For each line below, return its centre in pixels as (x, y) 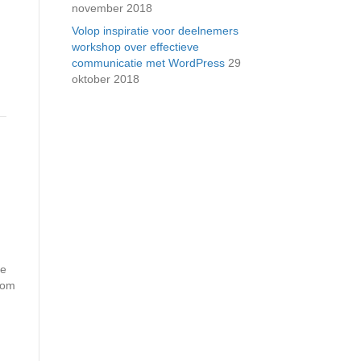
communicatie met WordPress (148, 63)
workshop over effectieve (135, 47)
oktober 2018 (105, 79)
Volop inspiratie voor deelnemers (155, 31)
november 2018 (112, 8)
